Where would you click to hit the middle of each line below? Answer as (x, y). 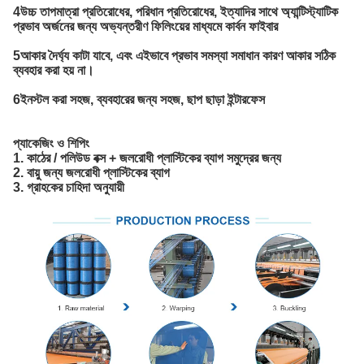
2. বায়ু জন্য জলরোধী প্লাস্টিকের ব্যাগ (91, 172)
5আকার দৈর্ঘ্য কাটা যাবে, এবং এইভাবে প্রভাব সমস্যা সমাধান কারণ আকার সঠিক (174, 55)
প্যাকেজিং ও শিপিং (51, 143)
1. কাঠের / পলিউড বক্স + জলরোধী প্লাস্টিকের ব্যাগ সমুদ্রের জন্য (147, 158)
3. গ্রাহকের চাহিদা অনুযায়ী (69, 187)
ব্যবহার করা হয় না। (54, 70)
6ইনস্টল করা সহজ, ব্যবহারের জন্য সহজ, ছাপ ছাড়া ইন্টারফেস (139, 99)
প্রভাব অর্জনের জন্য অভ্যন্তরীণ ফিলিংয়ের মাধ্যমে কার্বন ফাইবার (145, 26)
